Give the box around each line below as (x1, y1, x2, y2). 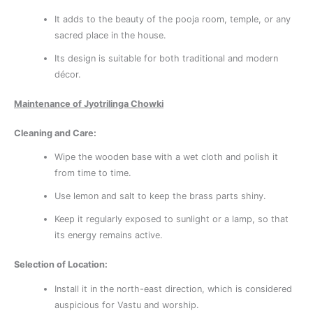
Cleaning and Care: (14, 127, 96, 138)
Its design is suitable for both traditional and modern (54, 52, 279, 64)
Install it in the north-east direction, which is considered (54, 283, 293, 294)
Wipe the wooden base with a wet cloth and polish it (54, 152, 279, 163)
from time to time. (54, 168, 132, 179)
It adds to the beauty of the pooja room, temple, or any (54, 13, 291, 24)
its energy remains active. (54, 230, 163, 241)
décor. (54, 68, 82, 80)
